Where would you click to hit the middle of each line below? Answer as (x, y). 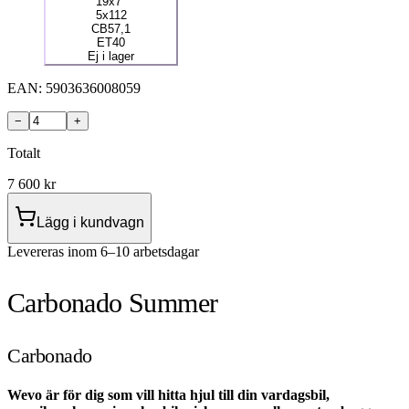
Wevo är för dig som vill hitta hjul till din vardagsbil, (168, 394)
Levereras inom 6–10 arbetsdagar (103, 251)
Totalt (24, 152)
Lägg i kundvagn (90, 222)
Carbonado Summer (113, 302)
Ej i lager (111, 56)
